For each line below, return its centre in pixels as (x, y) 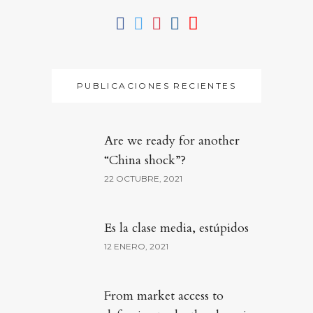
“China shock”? (145, 160)
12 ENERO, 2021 (136, 246)
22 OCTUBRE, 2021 (143, 179)
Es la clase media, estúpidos (176, 228)
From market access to (164, 296)
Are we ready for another (172, 141)
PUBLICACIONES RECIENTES (156, 86)
